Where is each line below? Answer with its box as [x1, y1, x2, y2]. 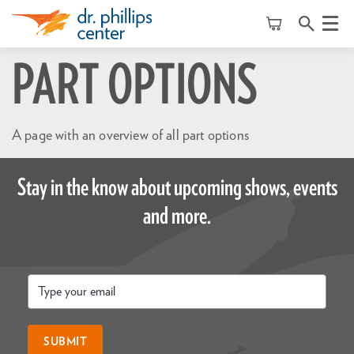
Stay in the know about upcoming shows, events [17, 176, 337, 200]
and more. [143, 205, 211, 228]
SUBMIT [43, 336, 87, 348]
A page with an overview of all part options [12, 129, 249, 143]
